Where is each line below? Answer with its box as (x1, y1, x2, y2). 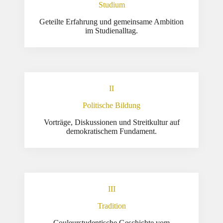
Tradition (97, 202, 126, 210)
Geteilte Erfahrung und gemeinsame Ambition (39, 17, 184, 26)
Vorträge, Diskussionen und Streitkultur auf (43, 118, 180, 126)
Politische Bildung (83, 101, 140, 110)
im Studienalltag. (85, 26, 138, 35)
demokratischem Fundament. (66, 127, 157, 135)
